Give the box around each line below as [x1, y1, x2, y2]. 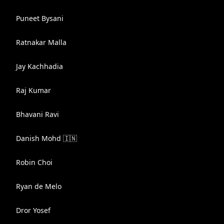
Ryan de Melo [16, 181, 61, 191]
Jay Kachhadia [16, 61, 63, 71]
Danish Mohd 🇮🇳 [16, 133, 77, 143]
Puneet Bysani [16, 13, 63, 23]
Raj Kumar [16, 85, 51, 95]
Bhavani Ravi [16, 109, 59, 119]
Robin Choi [16, 157, 52, 167]
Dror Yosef [16, 205, 50, 215]
